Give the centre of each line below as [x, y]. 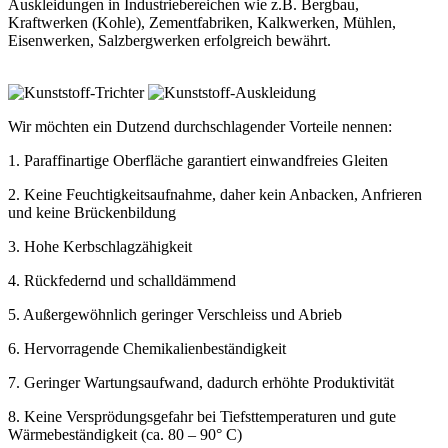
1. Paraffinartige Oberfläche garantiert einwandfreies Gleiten [198, 161]
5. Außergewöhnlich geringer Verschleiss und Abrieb [175, 315]
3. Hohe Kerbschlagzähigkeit [100, 247]
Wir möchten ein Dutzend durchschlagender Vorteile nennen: [200, 127]
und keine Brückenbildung [92, 213]
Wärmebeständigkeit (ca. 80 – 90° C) [125, 435]
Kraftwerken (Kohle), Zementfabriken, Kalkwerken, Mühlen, [202, 23]
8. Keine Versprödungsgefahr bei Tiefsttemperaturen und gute [202, 417]
